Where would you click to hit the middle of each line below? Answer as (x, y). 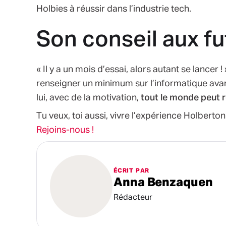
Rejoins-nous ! (65, 130)
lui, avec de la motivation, (89, 98)
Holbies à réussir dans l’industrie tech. (114, 9)
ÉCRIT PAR (132, 171)
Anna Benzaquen (163, 183)
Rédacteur (133, 198)
